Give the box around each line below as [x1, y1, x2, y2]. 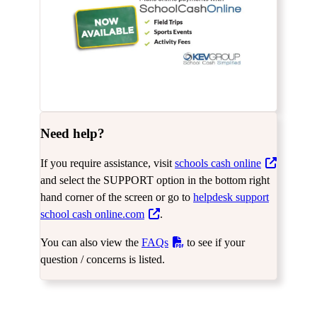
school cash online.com [40, 208, 144, 221]
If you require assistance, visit [40, 157, 175, 170]
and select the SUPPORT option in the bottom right [40, 174, 270, 187]
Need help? [40, 126, 105, 142]
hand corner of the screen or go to [40, 191, 193, 204]
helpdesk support [193, 191, 269, 204]
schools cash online [175, 157, 261, 170]
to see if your [183, 236, 245, 249]
